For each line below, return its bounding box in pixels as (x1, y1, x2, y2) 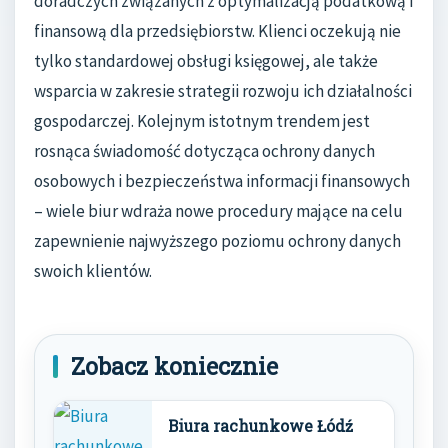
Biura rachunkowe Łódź (168, 416, 353, 437)
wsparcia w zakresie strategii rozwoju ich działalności (34, 80, 412, 103)
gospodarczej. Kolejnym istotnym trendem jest (34, 110, 370, 133)
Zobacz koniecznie (71, 351, 278, 382)
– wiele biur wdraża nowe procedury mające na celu (34, 200, 403, 223)
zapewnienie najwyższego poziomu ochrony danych (34, 230, 401, 253)
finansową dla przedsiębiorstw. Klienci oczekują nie (34, 20, 401, 43)
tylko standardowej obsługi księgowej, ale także (34, 50, 378, 73)
